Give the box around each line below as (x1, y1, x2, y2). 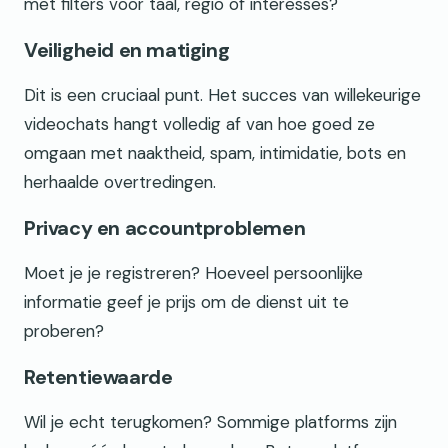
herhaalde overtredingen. (24, 171, 216, 194)
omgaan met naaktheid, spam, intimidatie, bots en (24, 142, 406, 165)
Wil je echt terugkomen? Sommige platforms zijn (24, 410, 397, 433)
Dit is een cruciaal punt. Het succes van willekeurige (24, 84, 421, 107)
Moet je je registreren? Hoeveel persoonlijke (24, 261, 363, 284)
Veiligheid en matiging (24, 37, 230, 64)
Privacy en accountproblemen (24, 214, 306, 241)
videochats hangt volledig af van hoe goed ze (24, 113, 375, 136)
